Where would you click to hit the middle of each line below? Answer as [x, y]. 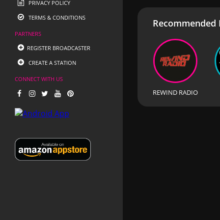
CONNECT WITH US [39, 79]
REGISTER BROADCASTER [59, 48]
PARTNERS [28, 34]
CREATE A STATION [52, 63]
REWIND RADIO [176, 92]
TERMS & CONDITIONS [56, 17]
